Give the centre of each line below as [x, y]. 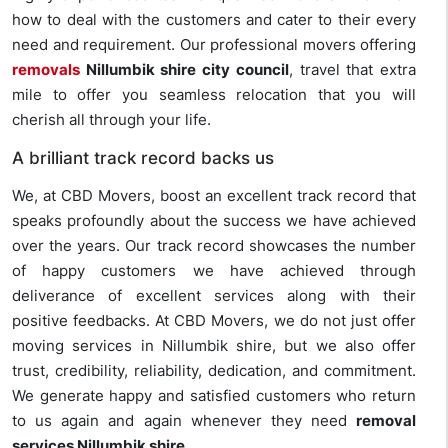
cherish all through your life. [111, 120]
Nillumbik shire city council [184, 70]
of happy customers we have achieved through [214, 271]
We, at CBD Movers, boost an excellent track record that [214, 196]
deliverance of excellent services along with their [214, 296]
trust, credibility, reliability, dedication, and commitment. [214, 371]
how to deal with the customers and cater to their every [214, 20]
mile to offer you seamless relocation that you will [214, 95]
